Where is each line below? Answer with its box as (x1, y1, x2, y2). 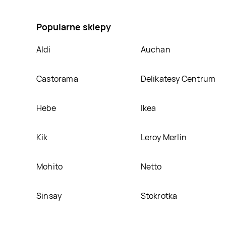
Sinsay (36, 190, 62, 201)
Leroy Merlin (140, 131, 187, 143)
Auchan (140, 43, 171, 55)
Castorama (36, 73, 78, 84)
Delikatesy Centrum (140, 73, 216, 84)
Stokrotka (140, 190, 178, 201)
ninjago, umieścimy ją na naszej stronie (36, 2, 180, 13)
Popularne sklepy (36, 20, 111, 33)
